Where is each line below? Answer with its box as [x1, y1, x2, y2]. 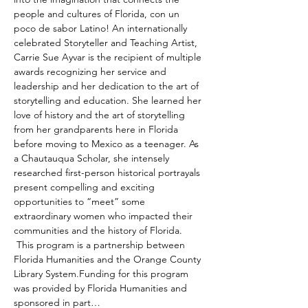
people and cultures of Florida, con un [14, 8, 182, 20]
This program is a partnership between [14, 239, 188, 251]
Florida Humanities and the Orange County [14, 253, 203, 265]
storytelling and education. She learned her [14, 94, 204, 107]
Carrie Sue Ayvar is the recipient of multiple [14, 51, 204, 63]
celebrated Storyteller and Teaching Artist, [14, 36, 200, 49]
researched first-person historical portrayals [14, 166, 203, 179]
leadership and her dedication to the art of [14, 80, 201, 92]
